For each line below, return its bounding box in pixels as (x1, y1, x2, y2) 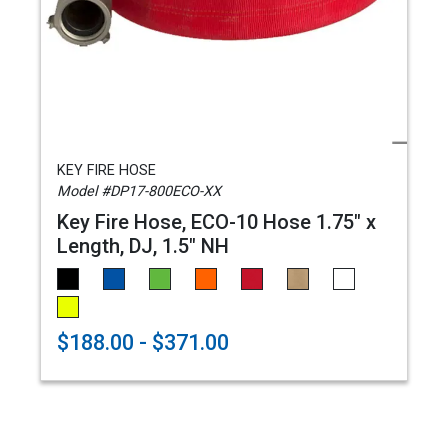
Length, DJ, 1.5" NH (57, 234, 229, 258)
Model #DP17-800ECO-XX (57, 183, 221, 200)
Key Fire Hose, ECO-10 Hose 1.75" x (57, 210, 376, 234)
